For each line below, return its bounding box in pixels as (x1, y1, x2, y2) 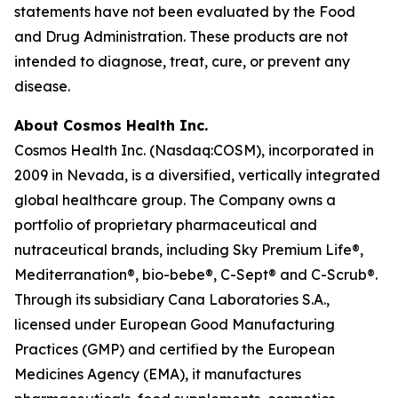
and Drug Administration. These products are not (14, 27, 348, 45)
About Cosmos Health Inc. (14, 115, 208, 134)
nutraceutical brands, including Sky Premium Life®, (14, 240, 363, 259)
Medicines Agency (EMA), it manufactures (14, 364, 301, 383)
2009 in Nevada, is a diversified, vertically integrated (14, 165, 380, 184)
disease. (14, 76, 70, 95)
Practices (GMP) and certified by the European (14, 339, 335, 358)
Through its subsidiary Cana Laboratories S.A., (14, 290, 330, 308)
